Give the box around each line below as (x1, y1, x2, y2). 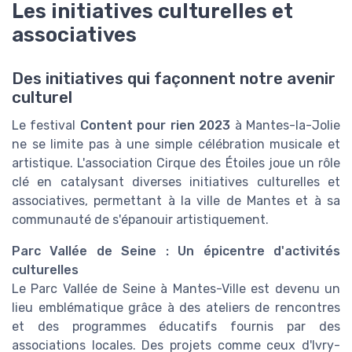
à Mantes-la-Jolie (230, 118, 341, 134)
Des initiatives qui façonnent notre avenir (12, 69, 335, 89)
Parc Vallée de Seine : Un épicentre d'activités (12, 244, 340, 259)
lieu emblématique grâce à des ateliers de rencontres (12, 300, 340, 316)
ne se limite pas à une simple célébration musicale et (12, 137, 340, 152)
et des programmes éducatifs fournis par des (12, 319, 340, 335)
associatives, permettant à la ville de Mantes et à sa (12, 193, 340, 209)
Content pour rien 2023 (79, 118, 231, 134)
